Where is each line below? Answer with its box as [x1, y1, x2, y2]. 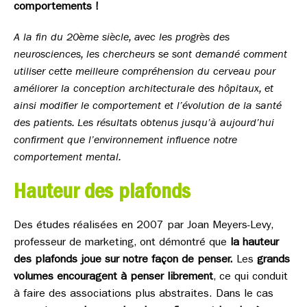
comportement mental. [14, 153, 121, 164]
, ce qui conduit [213, 272, 288, 283]
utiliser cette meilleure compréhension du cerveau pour [14, 67, 275, 78]
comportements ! [14, 2, 99, 13]
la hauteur [230, 238, 279, 249]
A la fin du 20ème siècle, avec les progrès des [14, 33, 230, 44]
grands [254, 255, 290, 266]
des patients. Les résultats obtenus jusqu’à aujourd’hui [14, 119, 274, 130]
